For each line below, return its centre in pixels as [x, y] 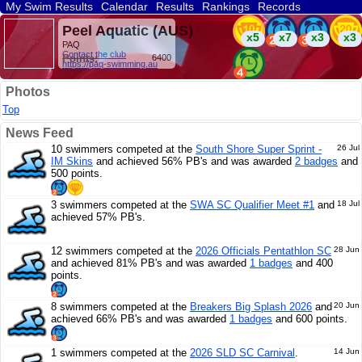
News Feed [40, 133]
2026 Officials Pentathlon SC [263, 251]
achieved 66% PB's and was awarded [140, 319]
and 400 [313, 263]
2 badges [316, 161]
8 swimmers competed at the [120, 307]
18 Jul [348, 203]
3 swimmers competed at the [120, 205]
